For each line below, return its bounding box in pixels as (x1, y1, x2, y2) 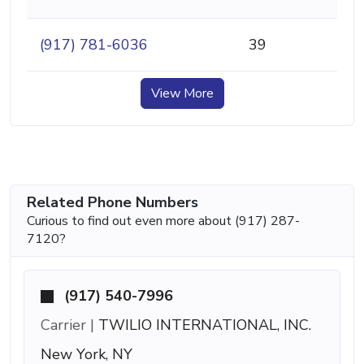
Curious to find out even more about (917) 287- (27, 211, 300, 230)
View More (150, 84, 214, 102)
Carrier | (41, 314, 94, 335)
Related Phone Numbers (27, 192, 198, 212)
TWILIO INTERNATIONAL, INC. (94, 314, 311, 335)
